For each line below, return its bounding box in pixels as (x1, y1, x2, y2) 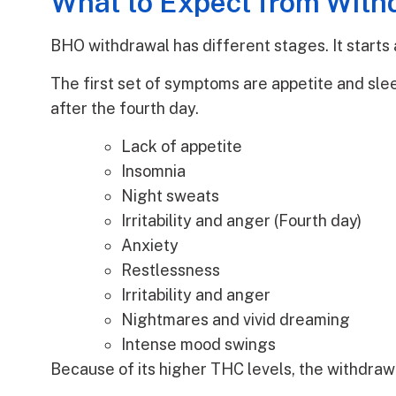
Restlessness (121, 261, 220, 280)
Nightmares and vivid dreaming (121, 310, 350, 330)
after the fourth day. (50, 99, 199, 118)
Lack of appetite (121, 137, 242, 156)
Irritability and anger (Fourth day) (121, 211, 362, 231)
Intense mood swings (121, 335, 276, 354)
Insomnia (121, 162, 186, 181)
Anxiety (121, 236, 179, 255)
